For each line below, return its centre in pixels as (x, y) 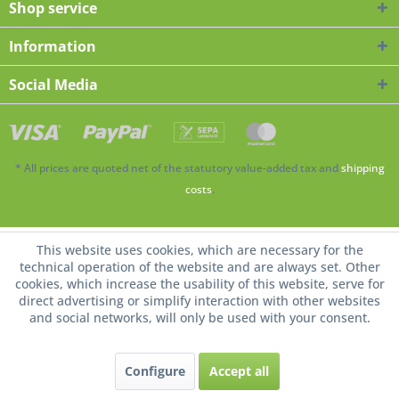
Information (53, 46)
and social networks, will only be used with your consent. (199, 318)
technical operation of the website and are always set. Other (199, 267)
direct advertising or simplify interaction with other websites (199, 301)
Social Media (53, 84)
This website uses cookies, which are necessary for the (199, 250)
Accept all (239, 371)
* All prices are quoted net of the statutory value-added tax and (178, 168)
